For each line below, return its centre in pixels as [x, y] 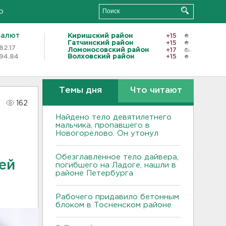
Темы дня [80, 91]
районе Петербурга [97, 173]
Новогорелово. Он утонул [108, 133]
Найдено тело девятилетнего [114, 117]
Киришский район [100, 36]
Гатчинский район [100, 43]
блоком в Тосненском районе [114, 205]
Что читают [156, 91]
